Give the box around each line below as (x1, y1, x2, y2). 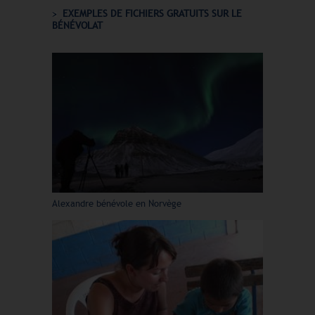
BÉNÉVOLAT (52, 20, 103, 32)
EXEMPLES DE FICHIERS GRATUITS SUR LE (63, 8, 242, 20)
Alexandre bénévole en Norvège (52, 198, 181, 210)
